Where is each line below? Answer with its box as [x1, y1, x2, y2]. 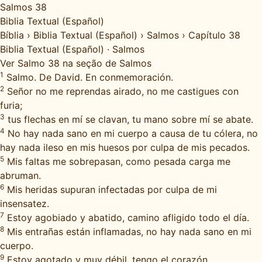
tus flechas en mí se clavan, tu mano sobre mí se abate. [5, 113, 253, 125]
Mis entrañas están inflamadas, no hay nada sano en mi [4, 226, 251, 237]
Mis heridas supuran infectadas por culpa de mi [4, 184, 217, 195]
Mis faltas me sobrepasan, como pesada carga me [4, 156, 230, 167]
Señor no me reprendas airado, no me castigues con [4, 85, 239, 97]
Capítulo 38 [188, 29, 240, 41]
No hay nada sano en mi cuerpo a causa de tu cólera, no [5, 127, 258, 139]
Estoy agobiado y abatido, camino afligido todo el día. [4, 212, 249, 223]
